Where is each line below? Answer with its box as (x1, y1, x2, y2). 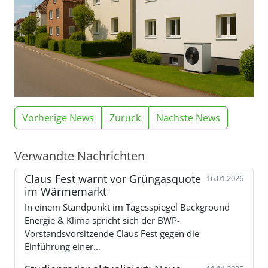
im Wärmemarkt (25, 184, 106, 199)
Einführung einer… (25, 240, 100, 252)
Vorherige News (22, 111, 94, 124)
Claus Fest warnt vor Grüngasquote (25, 171, 201, 186)
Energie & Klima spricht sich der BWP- (25, 214, 180, 226)
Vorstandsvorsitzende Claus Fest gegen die (25, 227, 199, 239)
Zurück (109, 111, 141, 124)
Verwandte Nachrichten (14, 147, 145, 164)
